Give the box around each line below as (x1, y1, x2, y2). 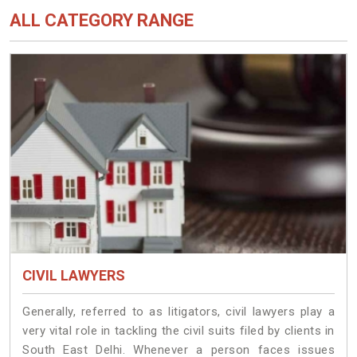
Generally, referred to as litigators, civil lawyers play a (22, 304, 335, 320)
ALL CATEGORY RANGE (10, 10, 194, 30)
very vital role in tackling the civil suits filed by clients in (22, 324, 335, 339)
